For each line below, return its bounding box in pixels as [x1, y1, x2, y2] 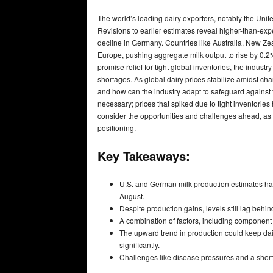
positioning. [97, 122, 138, 133]
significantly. [119, 239, 160, 250]
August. [119, 190, 144, 201]
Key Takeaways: [97, 147, 190, 165]
